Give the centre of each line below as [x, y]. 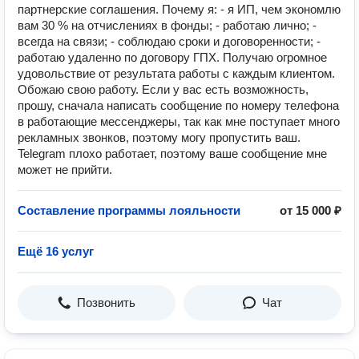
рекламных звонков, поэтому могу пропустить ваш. [159, 137]
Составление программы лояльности [129, 210]
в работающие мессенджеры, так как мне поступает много [179, 121]
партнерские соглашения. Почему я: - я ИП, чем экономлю [179, 9]
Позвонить [106, 303]
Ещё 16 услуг [56, 251]
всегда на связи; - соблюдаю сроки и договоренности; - [169, 41]
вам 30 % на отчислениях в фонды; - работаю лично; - [167, 25]
